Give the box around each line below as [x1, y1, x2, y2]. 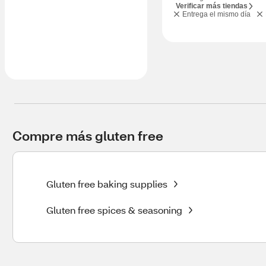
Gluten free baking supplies [46, 178, 167, 190]
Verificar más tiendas [176, 2, 248, 10]
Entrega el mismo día [182, 10, 251, 18]
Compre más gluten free [12, 127, 163, 144]
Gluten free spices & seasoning [46, 204, 182, 216]
